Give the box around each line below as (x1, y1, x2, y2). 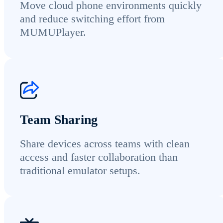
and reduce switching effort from (20, 12, 165, 25)
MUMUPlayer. (20, 26, 86, 39)
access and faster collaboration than (20, 150, 178, 163)
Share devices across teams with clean (20, 137, 190, 150)
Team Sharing (20, 112, 98, 127)
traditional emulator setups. (20, 164, 140, 177)
